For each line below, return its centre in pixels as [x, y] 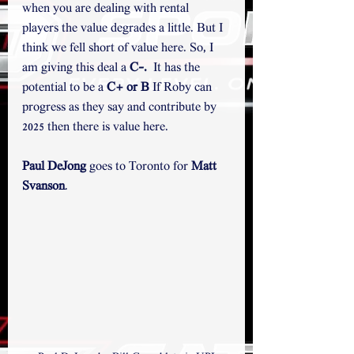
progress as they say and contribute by [121, 108]
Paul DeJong [54, 168]
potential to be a [64, 88]
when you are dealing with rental [107, 9]
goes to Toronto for [139, 168]
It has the [175, 69]
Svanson [43, 187]
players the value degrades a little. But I [124, 29]
